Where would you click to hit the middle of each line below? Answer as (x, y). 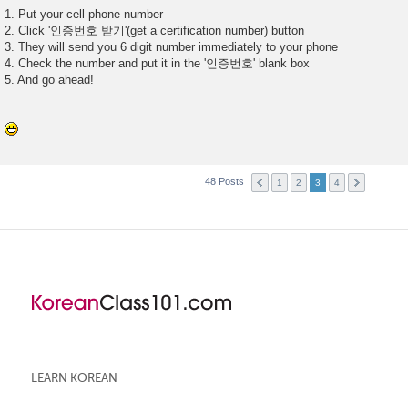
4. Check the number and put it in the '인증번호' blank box (157, 63)
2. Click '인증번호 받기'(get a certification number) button (154, 30)
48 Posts (225, 182)
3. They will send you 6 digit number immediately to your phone (171, 46)
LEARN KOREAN (74, 377)
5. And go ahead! (49, 79)
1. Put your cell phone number (84, 14)
